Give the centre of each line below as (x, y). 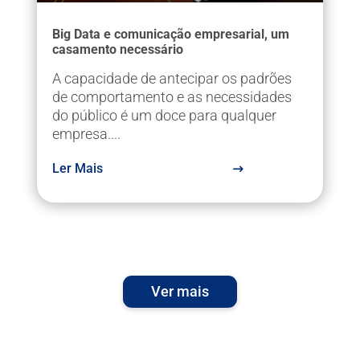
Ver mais (180, 291)
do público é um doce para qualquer (164, 116)
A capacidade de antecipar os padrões (172, 79)
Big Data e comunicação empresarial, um (170, 35)
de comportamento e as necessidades (172, 97)
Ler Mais (77, 169)
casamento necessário (117, 50)
